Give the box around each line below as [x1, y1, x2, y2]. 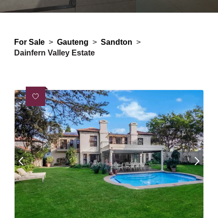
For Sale [14, 38, 45, 46]
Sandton [101, 38, 132, 46]
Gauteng [57, 38, 89, 46]
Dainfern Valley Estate [14, 49, 95, 57]
